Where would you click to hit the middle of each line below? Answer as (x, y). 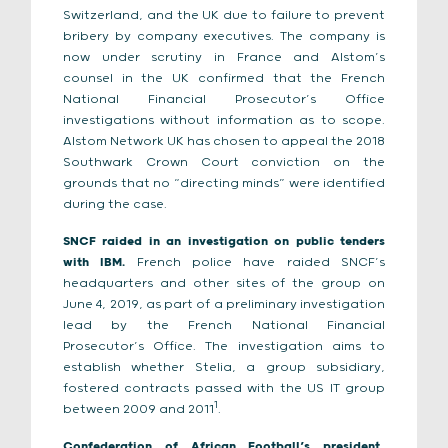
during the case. (115, 204)
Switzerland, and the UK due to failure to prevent (224, 15)
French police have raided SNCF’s (261, 262)
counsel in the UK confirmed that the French (224, 78)
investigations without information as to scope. (224, 120)
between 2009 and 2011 (138, 409)
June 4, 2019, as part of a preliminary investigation (224, 304)
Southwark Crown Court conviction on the (224, 162)
